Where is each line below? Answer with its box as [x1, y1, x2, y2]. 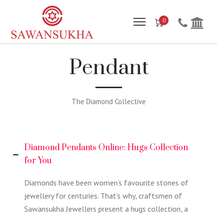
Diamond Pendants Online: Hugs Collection [24, 142, 188, 153]
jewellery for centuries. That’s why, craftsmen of [24, 191, 182, 201]
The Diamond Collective [71, 97, 146, 106]
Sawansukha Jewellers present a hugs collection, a [24, 204, 188, 214]
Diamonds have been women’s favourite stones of [24, 178, 188, 187]
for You [24, 155, 52, 166]
